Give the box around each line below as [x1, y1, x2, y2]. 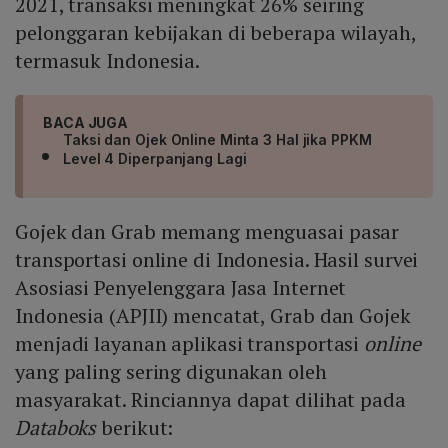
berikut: [96, 414, 179, 442]
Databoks [15, 414, 97, 442]
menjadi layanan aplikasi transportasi [15, 330, 365, 358]
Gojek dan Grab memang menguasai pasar [15, 218, 400, 246]
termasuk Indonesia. [15, 47, 201, 75]
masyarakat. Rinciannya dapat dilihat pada [15, 386, 406, 414]
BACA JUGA [43, 114, 129, 132]
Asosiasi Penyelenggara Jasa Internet [15, 274, 347, 302]
